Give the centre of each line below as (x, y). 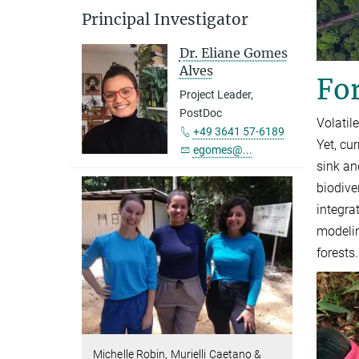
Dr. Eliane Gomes (233, 53)
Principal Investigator (165, 19)
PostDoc (200, 113)
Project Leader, (216, 95)
